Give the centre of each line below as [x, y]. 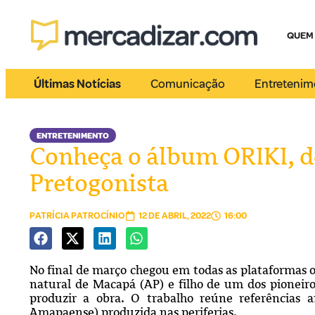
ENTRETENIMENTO [73, 136]
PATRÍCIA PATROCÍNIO [77, 216]
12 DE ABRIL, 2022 [175, 216]
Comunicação [188, 84]
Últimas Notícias [77, 84]
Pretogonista [99, 183]
